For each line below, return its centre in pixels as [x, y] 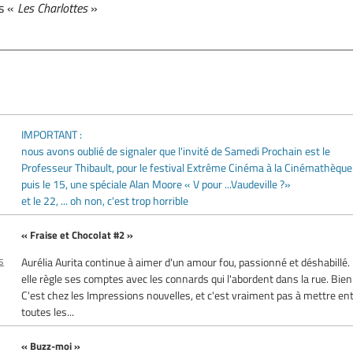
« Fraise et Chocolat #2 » [78, 234]
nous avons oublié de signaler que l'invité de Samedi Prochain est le [176, 150]
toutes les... [48, 311]
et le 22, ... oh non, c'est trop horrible [105, 200]
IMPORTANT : [52, 134]
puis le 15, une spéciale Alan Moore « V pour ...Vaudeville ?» [156, 184]
